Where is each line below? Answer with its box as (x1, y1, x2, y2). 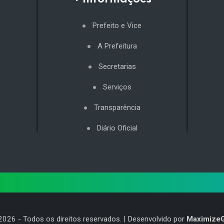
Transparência (93, 103, 140, 112)
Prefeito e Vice (92, 21, 141, 30)
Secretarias (98, 62, 136, 71)
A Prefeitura (97, 41, 137, 51)
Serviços (102, 82, 131, 92)
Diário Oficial (96, 123, 137, 133)
